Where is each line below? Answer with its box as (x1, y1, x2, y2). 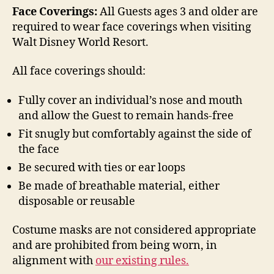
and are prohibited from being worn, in (12, 239, 217, 253)
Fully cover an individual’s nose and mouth (18, 93, 242, 108)
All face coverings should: (12, 64, 146, 78)
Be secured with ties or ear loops (18, 160, 185, 175)
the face (18, 142, 59, 157)
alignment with (12, 254, 95, 268)
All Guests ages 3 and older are (97, 4, 258, 19)
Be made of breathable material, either (18, 179, 220, 193)
